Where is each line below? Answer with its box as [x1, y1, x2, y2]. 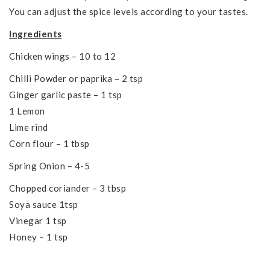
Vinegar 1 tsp [9, 215, 67, 226]
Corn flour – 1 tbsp [9, 137, 90, 149]
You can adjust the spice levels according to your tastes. [9, 5, 248, 17]
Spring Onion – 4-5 [9, 160, 90, 171]
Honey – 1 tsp [9, 231, 68, 242]
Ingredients [9, 28, 62, 39]
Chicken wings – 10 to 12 [9, 50, 116, 61]
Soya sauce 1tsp [9, 198, 78, 210]
